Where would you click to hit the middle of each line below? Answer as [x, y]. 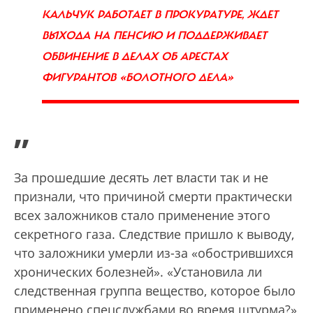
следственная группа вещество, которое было [155, 291]
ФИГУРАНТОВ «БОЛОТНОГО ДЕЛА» [138, 78]
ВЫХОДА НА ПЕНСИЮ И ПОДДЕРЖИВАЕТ [154, 36]
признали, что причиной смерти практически [153, 197]
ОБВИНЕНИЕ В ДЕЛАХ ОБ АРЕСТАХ [135, 57]
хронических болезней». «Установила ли [138, 272]
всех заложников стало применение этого [142, 216]
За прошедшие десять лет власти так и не [141, 178]
